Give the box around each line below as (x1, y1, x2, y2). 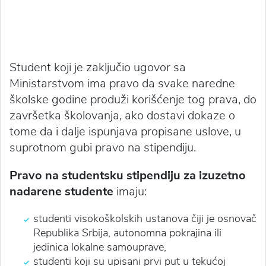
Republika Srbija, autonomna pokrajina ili (33, 225, 221, 240)
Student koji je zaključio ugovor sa (9, 59, 186, 75)
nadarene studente (9, 183, 113, 199)
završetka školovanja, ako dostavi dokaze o (9, 107, 235, 123)
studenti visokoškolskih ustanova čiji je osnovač (33, 211, 256, 226)
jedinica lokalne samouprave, (33, 239, 166, 254)
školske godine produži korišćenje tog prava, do (9, 91, 256, 107)
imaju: (113, 183, 147, 199)
